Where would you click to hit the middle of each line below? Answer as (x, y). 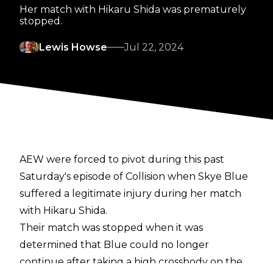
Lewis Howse (73, 48)
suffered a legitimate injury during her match (130, 194)
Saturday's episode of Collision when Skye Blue (134, 177)
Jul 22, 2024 (154, 48)
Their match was (61, 228)
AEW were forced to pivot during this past (122, 160)
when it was (173, 228)
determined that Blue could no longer (114, 245)
